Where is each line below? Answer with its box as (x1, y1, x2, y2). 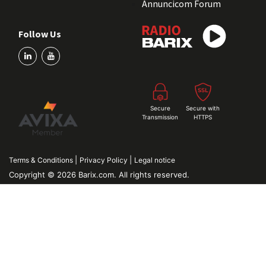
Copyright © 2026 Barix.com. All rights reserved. (9, 170, 189, 180)
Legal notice (134, 156, 175, 165)
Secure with (186, 104, 220, 112)
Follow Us (18, 27, 61, 40)
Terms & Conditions (9, 156, 75, 165)
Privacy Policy (80, 156, 129, 165)
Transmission (142, 113, 178, 121)
